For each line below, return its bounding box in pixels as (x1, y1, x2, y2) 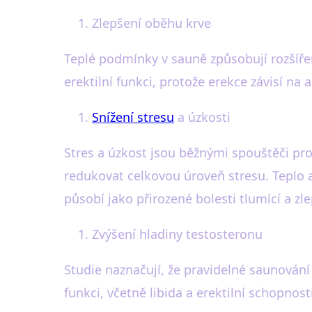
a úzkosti (174, 109, 231, 126)
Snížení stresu (92, 109, 174, 126)
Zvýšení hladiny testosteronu (92, 226, 263, 243)
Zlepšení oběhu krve (92, 15, 211, 32)
